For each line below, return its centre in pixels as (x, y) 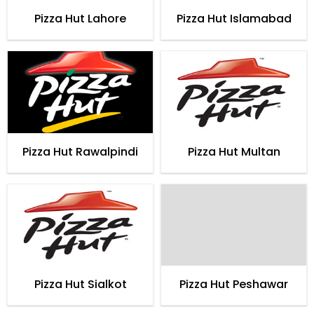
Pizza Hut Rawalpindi (80, 151)
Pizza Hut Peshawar (234, 285)
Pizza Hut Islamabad (234, 19)
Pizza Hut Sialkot (80, 285)
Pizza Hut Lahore (80, 19)
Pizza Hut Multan (234, 151)
